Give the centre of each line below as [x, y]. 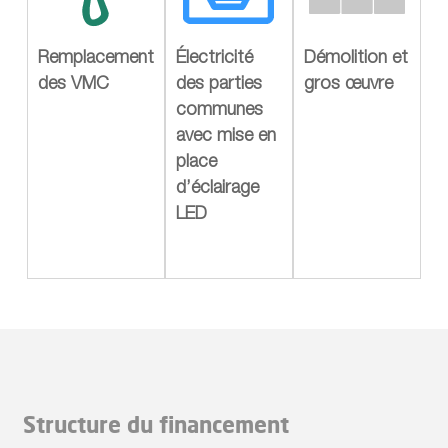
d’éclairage [217, 188]
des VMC [73, 84]
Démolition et [356, 58]
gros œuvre [348, 84]
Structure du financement [155, 424]
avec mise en [225, 136]
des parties [218, 84]
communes [219, 110]
